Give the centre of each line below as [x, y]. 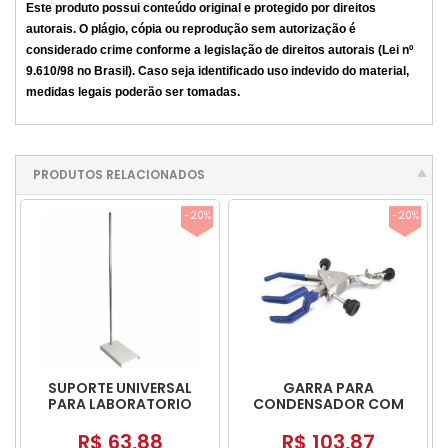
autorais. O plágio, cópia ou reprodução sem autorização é [191, 29]
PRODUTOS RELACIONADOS [119, 174]
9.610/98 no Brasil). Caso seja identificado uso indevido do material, [217, 71]
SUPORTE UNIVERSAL [120, 387]
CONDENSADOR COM [328, 403]
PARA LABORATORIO [120, 403]
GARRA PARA [328, 387]
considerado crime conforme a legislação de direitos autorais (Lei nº [219, 50]
